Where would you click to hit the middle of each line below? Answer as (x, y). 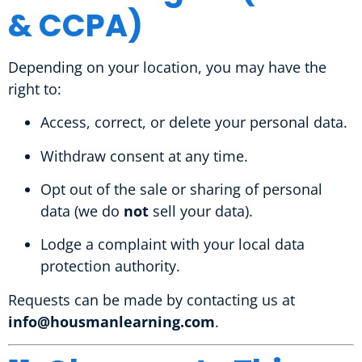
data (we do (82, 211)
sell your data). (201, 211)
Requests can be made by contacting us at (152, 299)
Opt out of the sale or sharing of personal (181, 189)
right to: (35, 88)
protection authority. (110, 266)
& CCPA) (76, 25)
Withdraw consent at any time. (144, 156)
